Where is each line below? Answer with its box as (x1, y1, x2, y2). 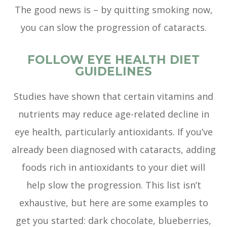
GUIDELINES (75, 64, 152, 79)
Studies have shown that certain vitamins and (14, 90, 213, 103)
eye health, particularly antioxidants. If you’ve (14, 126, 213, 138)
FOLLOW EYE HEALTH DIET (27, 53, 200, 67)
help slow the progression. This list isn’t (26, 179, 201, 192)
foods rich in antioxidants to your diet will (22, 161, 205, 174)
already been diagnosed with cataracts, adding (11, 143, 216, 156)
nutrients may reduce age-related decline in (18, 108, 209, 121)
